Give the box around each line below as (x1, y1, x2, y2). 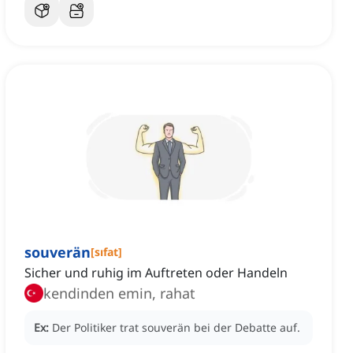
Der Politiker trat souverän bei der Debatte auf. (52, 320, 300, 336)
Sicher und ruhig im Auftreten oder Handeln (24, 264, 288, 282)
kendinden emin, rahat (43, 284, 195, 303)
